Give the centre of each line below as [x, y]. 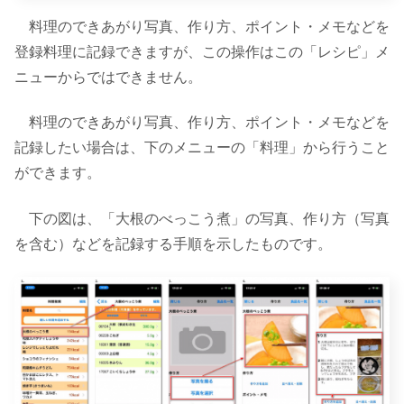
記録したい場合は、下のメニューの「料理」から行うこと [202, 148]
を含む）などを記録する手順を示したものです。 [173, 243]
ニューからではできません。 [108, 77]
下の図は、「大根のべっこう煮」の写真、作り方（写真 [202, 218]
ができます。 [58, 173]
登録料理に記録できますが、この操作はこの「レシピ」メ [202, 51]
